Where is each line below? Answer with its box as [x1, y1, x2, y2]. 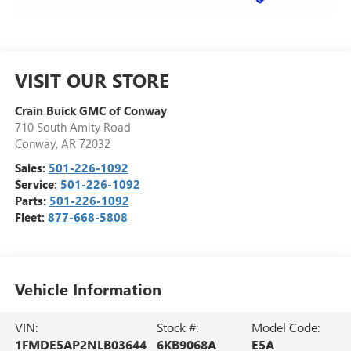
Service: [14, 175, 60, 192]
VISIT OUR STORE [14, 67, 169, 92]
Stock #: [157, 319, 199, 336]
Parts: [14, 192, 49, 208]
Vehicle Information [14, 277, 161, 299]
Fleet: [14, 208, 48, 225]
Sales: [14, 159, 49, 175]
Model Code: [251, 319, 320, 336]
